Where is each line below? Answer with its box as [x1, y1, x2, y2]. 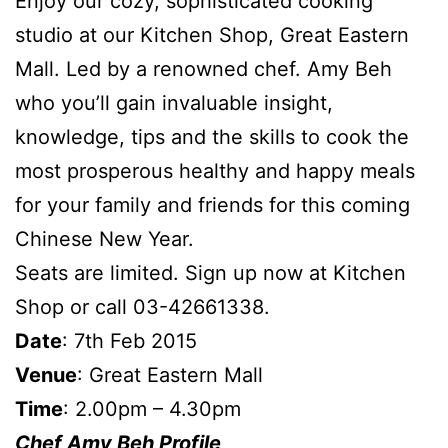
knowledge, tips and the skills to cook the [15, 124, 409, 149]
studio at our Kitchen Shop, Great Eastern [15, 22, 409, 47]
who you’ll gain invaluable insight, [15, 90, 333, 115]
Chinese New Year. [15, 226, 194, 251]
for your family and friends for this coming [15, 192, 410, 217]
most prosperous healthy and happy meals [15, 158, 415, 183]
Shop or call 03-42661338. [15, 294, 270, 319]
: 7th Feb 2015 [62, 328, 197, 353]
